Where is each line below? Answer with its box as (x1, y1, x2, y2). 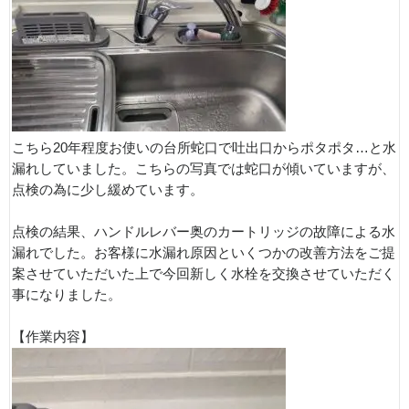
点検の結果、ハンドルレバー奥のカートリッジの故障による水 (12, 225, 395, 239)
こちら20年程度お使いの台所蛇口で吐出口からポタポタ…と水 (12, 141, 396, 155)
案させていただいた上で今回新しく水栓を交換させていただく (12, 267, 395, 281)
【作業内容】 (12, 330, 94, 344)
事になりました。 (12, 288, 121, 302)
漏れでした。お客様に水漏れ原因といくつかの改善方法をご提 (12, 246, 395, 260)
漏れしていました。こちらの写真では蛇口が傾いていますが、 (12, 162, 395, 176)
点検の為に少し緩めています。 (12, 183, 204, 197)
